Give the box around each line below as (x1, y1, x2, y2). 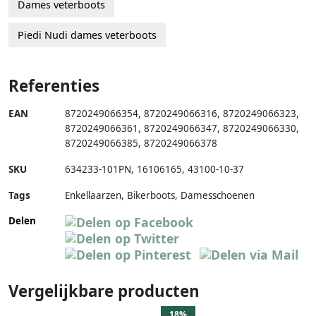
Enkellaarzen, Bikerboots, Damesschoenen (65, 189, 255, 202)
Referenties (8, 75, 99, 97)
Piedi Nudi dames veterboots (18, 28, 157, 42)
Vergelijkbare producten (8, 280, 200, 303)
